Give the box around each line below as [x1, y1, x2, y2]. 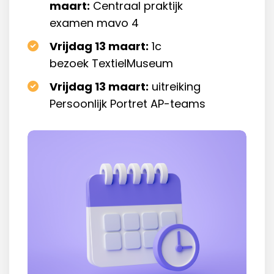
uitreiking [148, 79, 201, 95]
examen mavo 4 [50, 15, 139, 31]
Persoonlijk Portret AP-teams [50, 96, 206, 112]
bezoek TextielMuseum [50, 56, 173, 72]
